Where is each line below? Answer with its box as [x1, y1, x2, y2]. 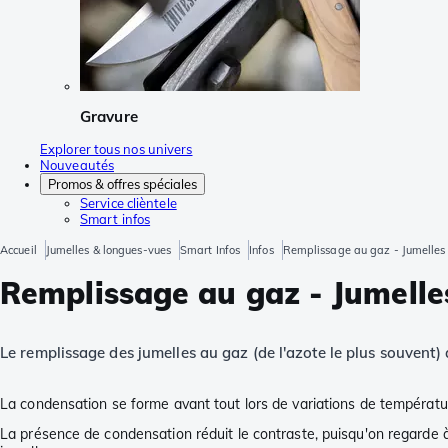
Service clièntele [80, 194, 177, 211]
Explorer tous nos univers [40, 140, 193, 157]
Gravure [80, 107, 138, 127]
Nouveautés [40, 156, 114, 173]
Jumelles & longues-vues [45, 242, 172, 257]
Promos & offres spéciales [48, 175, 197, 192]
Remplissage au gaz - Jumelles [282, 242, 446, 257]
